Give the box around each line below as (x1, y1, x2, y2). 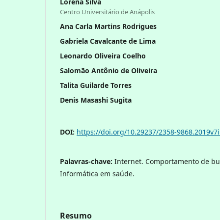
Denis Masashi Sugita (60, 95, 132, 105)
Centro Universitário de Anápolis (60, 7, 155, 16)
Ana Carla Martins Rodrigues (60, 21, 157, 31)
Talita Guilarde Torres (60, 80, 132, 90)
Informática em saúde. (60, 168, 135, 178)
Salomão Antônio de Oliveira (60, 65, 157, 75)
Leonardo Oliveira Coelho (60, 51, 146, 60)
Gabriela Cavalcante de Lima (60, 36, 156, 46)
